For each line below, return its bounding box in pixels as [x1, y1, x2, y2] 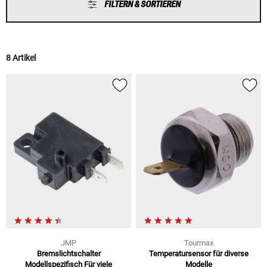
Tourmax [184, 238, 213, 247]
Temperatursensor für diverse [148, 249, 249, 258]
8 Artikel [6, 53, 36, 63]
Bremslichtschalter [36, 249, 101, 258]
